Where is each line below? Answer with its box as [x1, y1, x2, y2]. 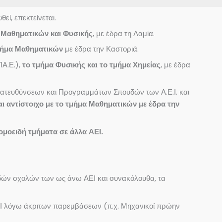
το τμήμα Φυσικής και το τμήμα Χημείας [22, 59, 161, 70]
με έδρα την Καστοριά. [63, 44, 139, 54]
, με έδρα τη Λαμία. [93, 28, 155, 39]
